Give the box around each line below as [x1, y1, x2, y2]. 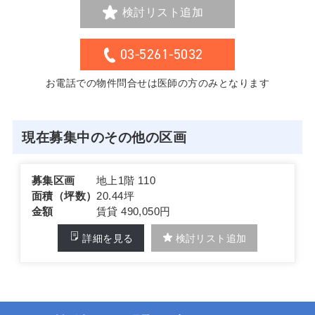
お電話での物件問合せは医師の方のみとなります [45, 77, 270, 89]
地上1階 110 [96, 174, 156, 187]
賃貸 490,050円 [96, 205, 171, 218]
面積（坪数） [31, 190, 97, 202]
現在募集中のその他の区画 [22, 129, 187, 145]
